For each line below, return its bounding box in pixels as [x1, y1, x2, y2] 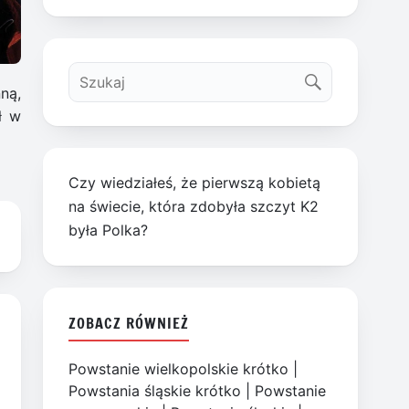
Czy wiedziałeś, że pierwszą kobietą [68, 173, 321, 193]
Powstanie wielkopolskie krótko [68, 360, 289, 379]
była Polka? [68, 221, 149, 240]
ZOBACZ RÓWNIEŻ [68, 311, 189, 333]
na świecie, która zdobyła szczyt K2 [68, 197, 320, 216]
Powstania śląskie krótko [68, 382, 242, 401]
